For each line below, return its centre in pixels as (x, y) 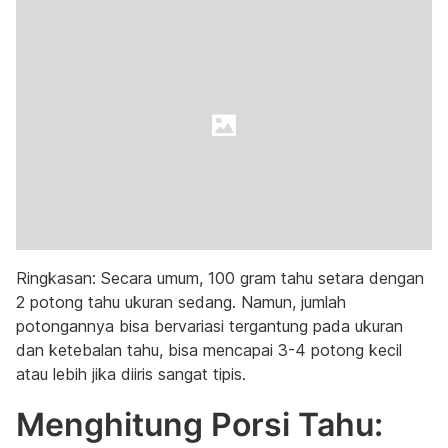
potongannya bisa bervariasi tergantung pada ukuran (209, 326)
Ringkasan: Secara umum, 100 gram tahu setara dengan (220, 278)
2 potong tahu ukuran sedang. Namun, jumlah (181, 302)
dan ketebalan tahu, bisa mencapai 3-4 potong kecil (209, 350)
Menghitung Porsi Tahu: (199, 424)
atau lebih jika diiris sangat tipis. (131, 374)
